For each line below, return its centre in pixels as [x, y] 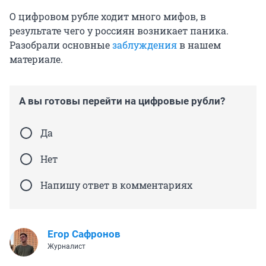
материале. [36, 59]
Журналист [66, 247]
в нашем [199, 45]
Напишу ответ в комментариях [116, 185]
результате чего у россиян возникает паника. [119, 31]
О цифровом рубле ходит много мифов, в [108, 17]
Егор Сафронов [84, 234]
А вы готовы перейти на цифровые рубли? [122, 101]
